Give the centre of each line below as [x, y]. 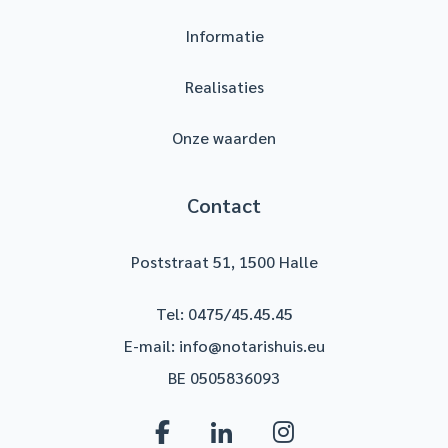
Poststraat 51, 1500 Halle [224, 261]
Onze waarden [224, 137]
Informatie [224, 35]
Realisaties [224, 86]
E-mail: [151, 345]
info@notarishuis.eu [251, 345]
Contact [224, 204]
